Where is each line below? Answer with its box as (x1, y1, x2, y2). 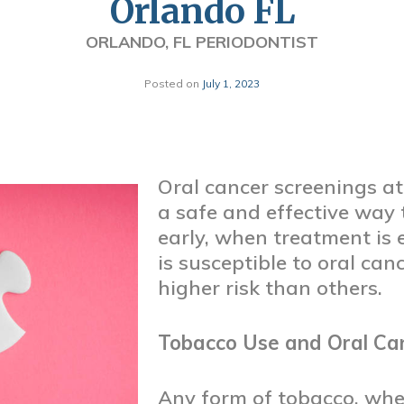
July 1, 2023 (202, 77, 260, 90)
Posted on (144, 77, 202, 90)
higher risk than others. (158, 275, 382, 300)
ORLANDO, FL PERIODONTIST (86, 32, 318, 52)
